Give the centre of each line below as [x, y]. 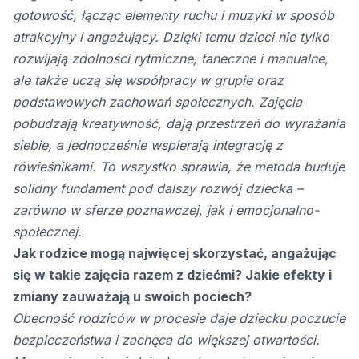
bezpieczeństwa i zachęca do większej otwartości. [166, 340]
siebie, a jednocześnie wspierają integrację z [148, 145]
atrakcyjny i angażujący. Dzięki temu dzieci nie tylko [171, 37]
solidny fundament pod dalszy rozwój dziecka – [158, 189]
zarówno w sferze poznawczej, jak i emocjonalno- [166, 210]
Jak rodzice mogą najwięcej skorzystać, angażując [175, 254]
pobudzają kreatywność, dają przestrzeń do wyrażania [179, 124]
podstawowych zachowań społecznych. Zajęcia [157, 102]
